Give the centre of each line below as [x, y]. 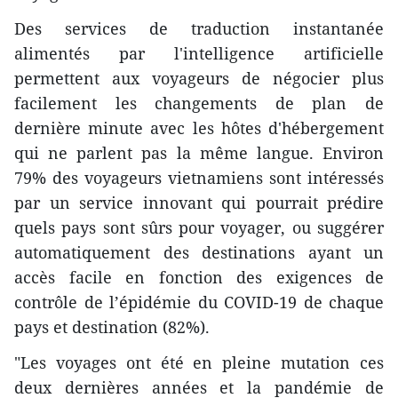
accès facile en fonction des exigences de [199, 278]
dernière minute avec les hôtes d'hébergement [199, 128]
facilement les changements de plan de [199, 103]
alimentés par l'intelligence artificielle [199, 54]
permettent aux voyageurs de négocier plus [199, 79]
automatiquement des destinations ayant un [199, 253]
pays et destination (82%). [112, 327]
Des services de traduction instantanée [199, 29]
